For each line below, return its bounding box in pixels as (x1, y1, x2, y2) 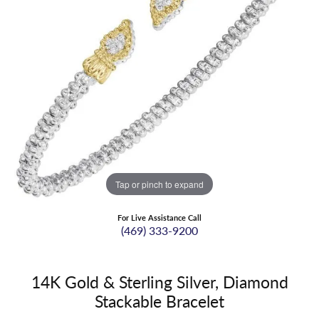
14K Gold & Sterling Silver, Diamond (31, 270, 288, 294)
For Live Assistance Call (117, 212, 202, 224)
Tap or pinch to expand (115, 177, 204, 190)
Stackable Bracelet (95, 289, 224, 313)
